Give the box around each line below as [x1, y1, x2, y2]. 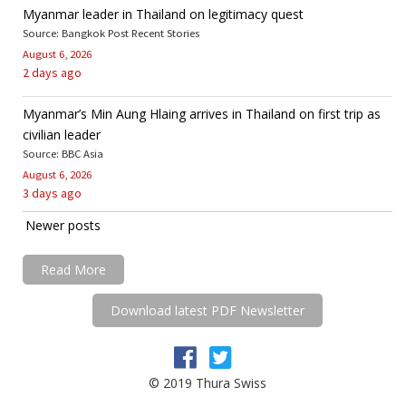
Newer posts [25, 216, 101, 234]
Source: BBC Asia [23, 146, 103, 160]
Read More [41, 260, 106, 278]
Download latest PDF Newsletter [111, 301, 304, 319]
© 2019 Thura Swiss [149, 373, 266, 391]
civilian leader [23, 125, 101, 143]
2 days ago [23, 63, 82, 81]
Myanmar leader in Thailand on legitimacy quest [23, 5, 304, 23]
